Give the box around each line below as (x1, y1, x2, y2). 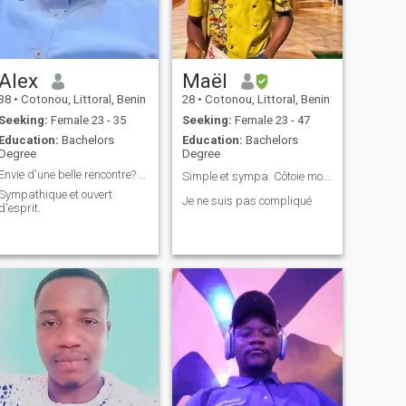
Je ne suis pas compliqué (181, 194, 312, 208)
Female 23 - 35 (47, 112, 126, 127)
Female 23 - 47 (231, 112, 310, 127)
